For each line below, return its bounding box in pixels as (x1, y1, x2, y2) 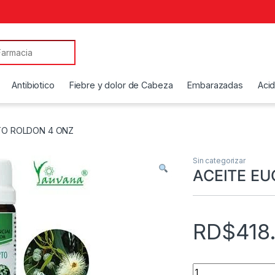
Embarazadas (187, 79, 243, 90)
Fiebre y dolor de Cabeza (69, 79, 173, 90)
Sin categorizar (193, 155, 246, 165)
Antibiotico (12, 79, 55, 90)
